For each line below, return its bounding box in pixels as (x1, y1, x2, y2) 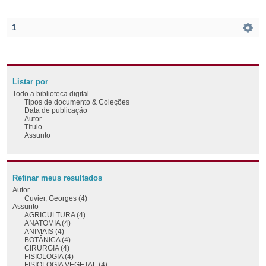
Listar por (12, 77, 49, 86)
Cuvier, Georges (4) (24, 194, 88, 202)
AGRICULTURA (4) (24, 210, 86, 218)
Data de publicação (24, 106, 88, 114)
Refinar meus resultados (12, 173, 103, 182)
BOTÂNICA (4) (24, 235, 71, 243)
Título (24, 122, 43, 131)
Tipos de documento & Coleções (24, 97, 130, 106)
